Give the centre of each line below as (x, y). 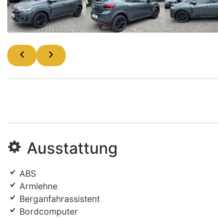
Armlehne (37, 186)
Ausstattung (72, 148)
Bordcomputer (47, 212)
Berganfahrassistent (58, 199)
